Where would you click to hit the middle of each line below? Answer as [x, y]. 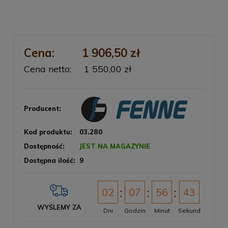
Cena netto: [48, 69]
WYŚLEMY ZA [59, 207]
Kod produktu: [48, 132]
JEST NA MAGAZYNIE [115, 146]
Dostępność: [44, 146]
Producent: [42, 109]
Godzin [135, 211]
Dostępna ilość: [50, 161]
